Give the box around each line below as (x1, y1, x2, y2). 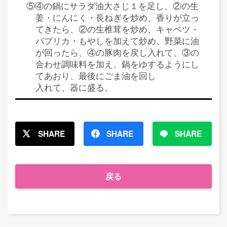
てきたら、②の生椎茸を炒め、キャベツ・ (35, 22, 199, 35)
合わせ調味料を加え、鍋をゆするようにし (35, 57, 199, 70)
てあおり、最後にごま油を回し (35, 69, 156, 82)
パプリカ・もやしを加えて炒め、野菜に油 (35, 34, 199, 47)
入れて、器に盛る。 (35, 81, 113, 93)
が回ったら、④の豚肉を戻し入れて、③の (35, 46, 199, 58)
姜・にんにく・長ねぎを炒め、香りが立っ (35, 11, 199, 23)
